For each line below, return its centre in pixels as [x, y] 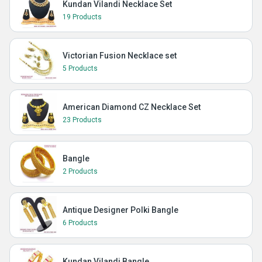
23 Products [82, 120]
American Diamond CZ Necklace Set [132, 107]
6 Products [80, 223]
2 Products [80, 171]
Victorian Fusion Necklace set [120, 56]
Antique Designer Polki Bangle [120, 210]
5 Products [80, 68]
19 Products [82, 17]
